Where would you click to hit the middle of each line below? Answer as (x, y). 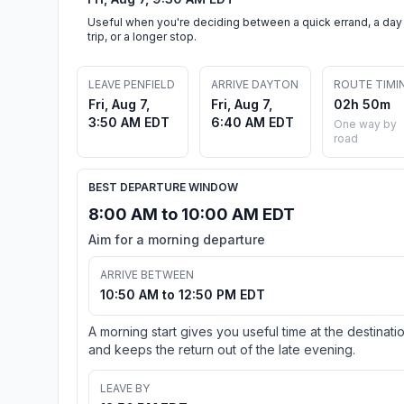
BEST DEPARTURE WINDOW (163, 187)
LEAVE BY (125, 388)
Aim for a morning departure (177, 239)
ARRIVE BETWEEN (147, 274)
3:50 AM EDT (129, 122)
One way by (365, 124)
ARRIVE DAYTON (255, 84)
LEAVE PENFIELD (132, 84)
